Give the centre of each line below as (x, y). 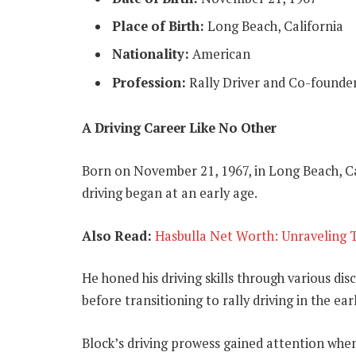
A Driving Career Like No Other (179, 128)
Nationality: (151, 54)
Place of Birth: (158, 26)
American (220, 54)
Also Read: (117, 236)
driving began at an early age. (170, 193)
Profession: (149, 82)
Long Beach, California (274, 26)
